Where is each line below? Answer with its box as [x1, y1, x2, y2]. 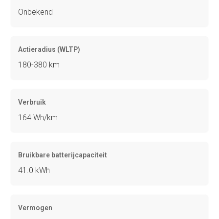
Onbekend [18, 7, 53, 17]
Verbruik [18, 98, 46, 107]
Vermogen [18, 204, 53, 212]
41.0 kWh [18, 166, 50, 175]
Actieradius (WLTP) [18, 45, 81, 54]
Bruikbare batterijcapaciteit [18, 151, 108, 159]
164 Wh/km [18, 113, 58, 123]
